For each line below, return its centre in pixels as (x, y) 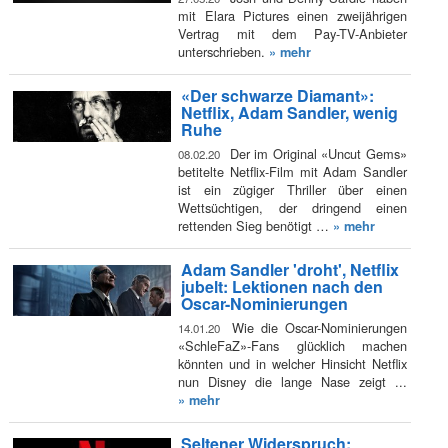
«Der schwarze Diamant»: (277, 96)
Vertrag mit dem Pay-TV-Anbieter (292, 33)
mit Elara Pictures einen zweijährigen (292, 15)
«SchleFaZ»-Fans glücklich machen (292, 345)
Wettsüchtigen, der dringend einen (292, 207)
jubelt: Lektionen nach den (281, 287)
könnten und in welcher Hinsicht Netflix (292, 363)
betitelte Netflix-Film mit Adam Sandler (292, 171)
